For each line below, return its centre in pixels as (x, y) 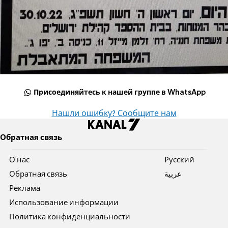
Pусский (179, 161)
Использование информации (64, 203)
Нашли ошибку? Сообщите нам (114, 114)
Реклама (25, 189)
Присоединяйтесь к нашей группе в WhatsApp (120, 93)
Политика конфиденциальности (70, 218)
